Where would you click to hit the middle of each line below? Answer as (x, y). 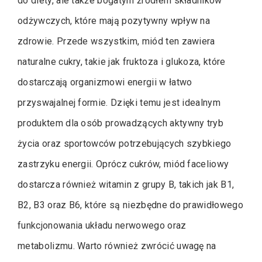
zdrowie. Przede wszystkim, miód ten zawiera (116, 42)
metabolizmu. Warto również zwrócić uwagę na (117, 246)
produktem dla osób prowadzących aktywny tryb (121, 123)
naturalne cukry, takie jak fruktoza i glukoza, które (122, 62)
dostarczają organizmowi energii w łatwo (105, 82)
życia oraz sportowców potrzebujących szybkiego (125, 144)
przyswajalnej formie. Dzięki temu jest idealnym (119, 103)
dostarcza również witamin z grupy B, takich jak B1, (126, 185)
